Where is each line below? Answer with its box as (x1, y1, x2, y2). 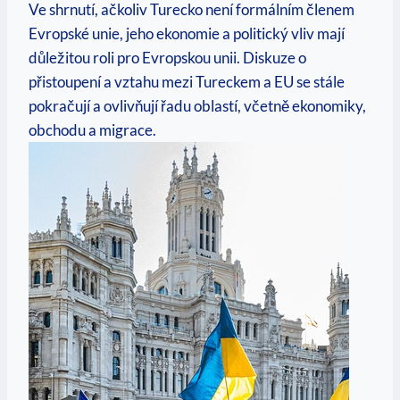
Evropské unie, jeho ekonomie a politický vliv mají (29, 24, 345, 44)
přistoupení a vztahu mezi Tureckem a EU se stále (29, 72, 345, 92)
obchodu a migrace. (29, 121, 156, 140)
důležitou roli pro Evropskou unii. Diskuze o (29, 48, 306, 68)
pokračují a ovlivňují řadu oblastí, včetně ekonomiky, (29, 96, 366, 116)
